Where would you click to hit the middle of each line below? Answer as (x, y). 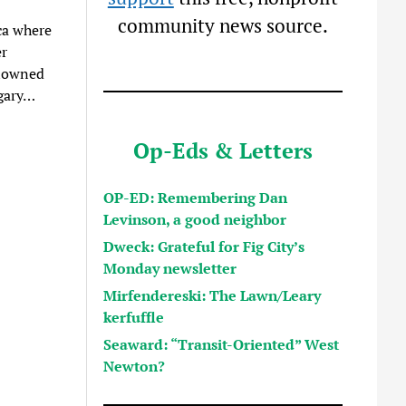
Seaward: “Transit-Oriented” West (222, 344)
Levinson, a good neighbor (195, 219)
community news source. (222, 25)
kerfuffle (134, 317)
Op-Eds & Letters (222, 150)
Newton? (135, 366)
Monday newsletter (170, 268)
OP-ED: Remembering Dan (196, 197)
